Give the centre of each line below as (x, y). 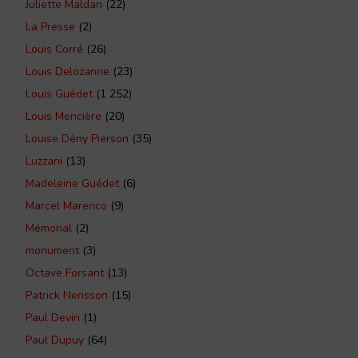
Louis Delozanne (68, 71)
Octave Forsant (65, 272)
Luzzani (44, 161)
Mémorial (49, 228)
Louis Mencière (64, 116)
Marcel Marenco (66, 205)
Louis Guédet (59, 93)
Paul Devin (53, 317)
